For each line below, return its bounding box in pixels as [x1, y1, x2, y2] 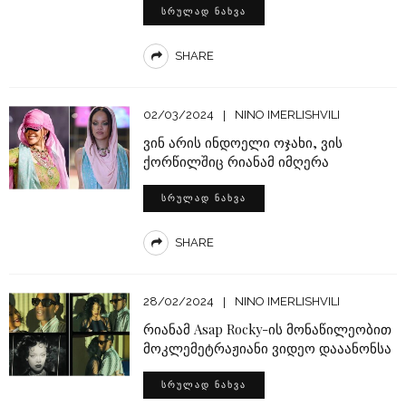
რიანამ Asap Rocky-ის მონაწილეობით [142, 320, 391, 339]
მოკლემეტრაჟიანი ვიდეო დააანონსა [142, 339, 391, 358]
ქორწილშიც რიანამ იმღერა [142, 152, 329, 171]
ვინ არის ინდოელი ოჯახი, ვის [142, 133, 343, 152]
